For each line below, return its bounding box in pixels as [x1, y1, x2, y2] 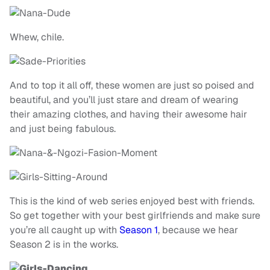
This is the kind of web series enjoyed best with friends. [10, 195, 254, 208]
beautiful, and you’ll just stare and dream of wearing [10, 93, 239, 107]
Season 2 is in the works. [10, 238, 118, 251]
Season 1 [119, 224, 158, 237]
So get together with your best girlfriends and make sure [10, 209, 260, 222]
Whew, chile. [10, 31, 64, 44]
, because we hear [158, 224, 238, 237]
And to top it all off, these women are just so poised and [10, 79, 254, 92]
